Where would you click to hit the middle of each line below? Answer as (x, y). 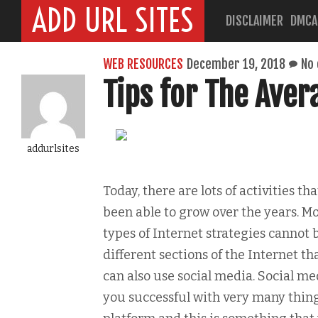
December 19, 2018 (236, 64)
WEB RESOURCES (143, 64)
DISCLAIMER (254, 21)
